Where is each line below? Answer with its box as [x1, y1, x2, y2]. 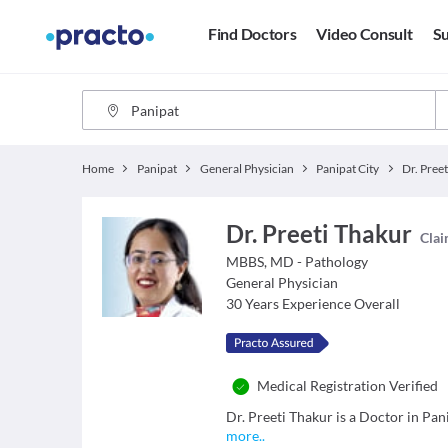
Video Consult [316, 24, 413, 44]
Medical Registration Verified [257, 377, 439, 394]
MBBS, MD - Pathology [226, 253, 369, 270]
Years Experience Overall [245, 295, 401, 312]
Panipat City [316, 161, 380, 176]
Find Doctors [208, 24, 297, 44]
